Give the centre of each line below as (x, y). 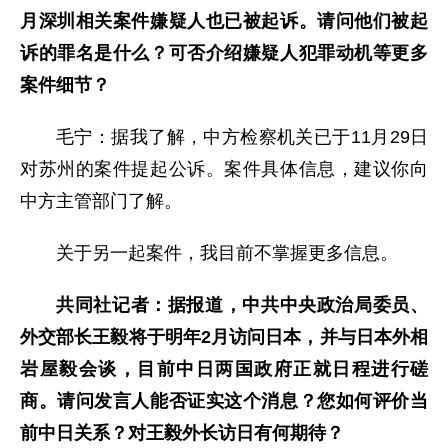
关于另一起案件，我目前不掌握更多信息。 (227, 252)
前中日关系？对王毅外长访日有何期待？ (182, 432)
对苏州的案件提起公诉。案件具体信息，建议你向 (224, 168)
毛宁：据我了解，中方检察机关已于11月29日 (242, 136)
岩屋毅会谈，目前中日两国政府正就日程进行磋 (224, 368)
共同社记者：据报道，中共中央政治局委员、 (242, 304)
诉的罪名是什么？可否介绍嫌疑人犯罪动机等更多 (224, 52)
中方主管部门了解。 (101, 200)
